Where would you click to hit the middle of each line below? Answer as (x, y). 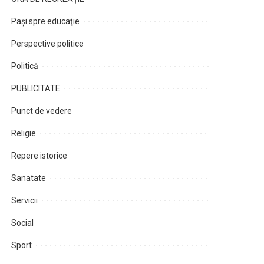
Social (23, 223)
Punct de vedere (42, 111)
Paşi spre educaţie (46, 22)
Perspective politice (48, 44)
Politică (25, 66)
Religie (24, 133)
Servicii (25, 201)
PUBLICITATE (36, 89)
